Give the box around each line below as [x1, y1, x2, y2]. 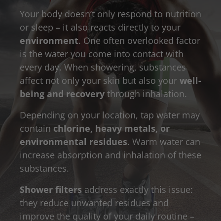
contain [20, 122, 53, 134]
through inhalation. [105, 87, 187, 100]
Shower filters [20, 183, 82, 195]
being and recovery [20, 87, 105, 100]
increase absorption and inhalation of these [20, 148, 201, 161]
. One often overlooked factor [78, 34, 200, 46]
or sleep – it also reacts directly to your [20, 21, 181, 33]
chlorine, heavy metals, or [53, 122, 170, 134]
